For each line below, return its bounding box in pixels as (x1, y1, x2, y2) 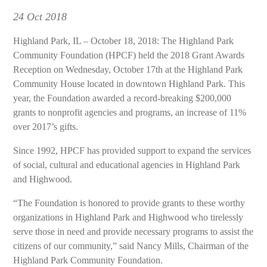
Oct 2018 (24, 11, 67, 23)
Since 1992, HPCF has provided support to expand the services (13, 145, 252, 156)
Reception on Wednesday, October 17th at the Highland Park (13, 64, 243, 74)
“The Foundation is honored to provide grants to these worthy (13, 198, 246, 208)
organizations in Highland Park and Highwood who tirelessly (13, 212, 244, 222)
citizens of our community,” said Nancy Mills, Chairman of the (13, 241, 249, 251)
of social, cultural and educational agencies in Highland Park (13, 160, 241, 170)
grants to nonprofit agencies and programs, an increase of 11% (13, 107, 247, 117)
